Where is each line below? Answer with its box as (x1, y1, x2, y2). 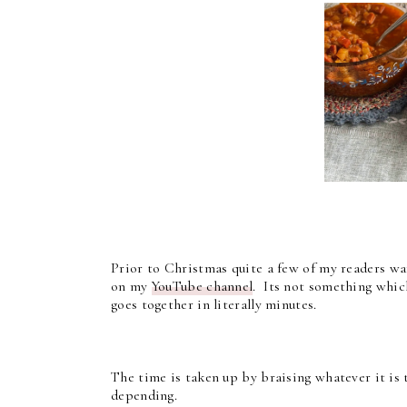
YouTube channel (151, 277, 253, 296)
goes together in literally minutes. (111, 295, 317, 314)
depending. (111, 386, 177, 405)
